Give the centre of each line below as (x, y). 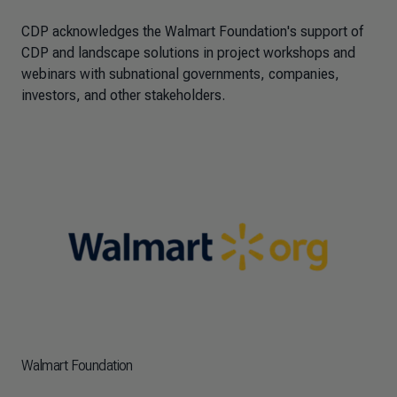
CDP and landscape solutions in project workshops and (188, 53)
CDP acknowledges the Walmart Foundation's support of (192, 31)
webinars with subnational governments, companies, (180, 74)
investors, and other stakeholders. (123, 95)
